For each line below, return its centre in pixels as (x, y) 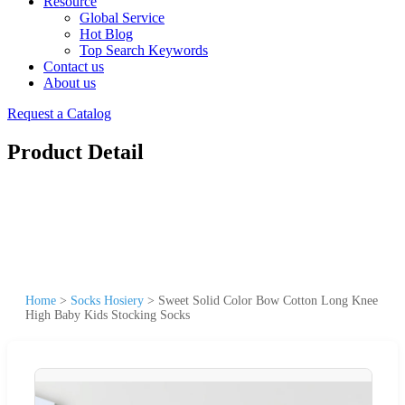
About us (70, 83)
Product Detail (75, 151)
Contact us (74, 66)
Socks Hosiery (107, 300)
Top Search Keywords (144, 50)
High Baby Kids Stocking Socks (108, 315)
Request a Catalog (59, 113)
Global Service (122, 18)
